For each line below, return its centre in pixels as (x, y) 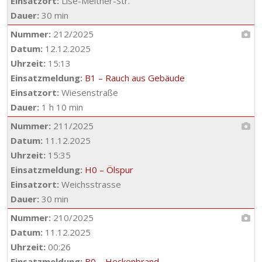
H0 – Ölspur (109, 170)
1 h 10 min (61, 107)
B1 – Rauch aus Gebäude (135, 78)
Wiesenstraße (89, 92)
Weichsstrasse (90, 184)
